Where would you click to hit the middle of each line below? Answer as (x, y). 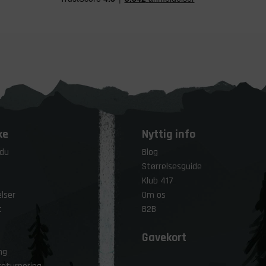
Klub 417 (158, 181)
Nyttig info (169, 134)
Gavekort (164, 237)
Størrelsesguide (172, 167)
